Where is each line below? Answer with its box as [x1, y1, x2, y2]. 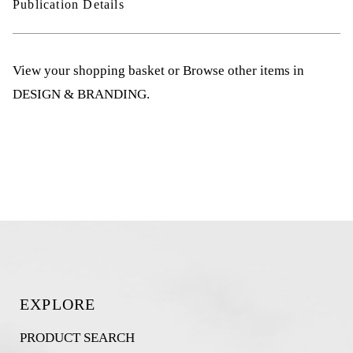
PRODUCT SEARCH [19, 330, 135, 345]
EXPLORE [19, 295, 96, 313]
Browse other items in [183, 62, 304, 78]
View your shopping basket [13, 62, 165, 78]
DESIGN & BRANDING [13, 86, 147, 102]
